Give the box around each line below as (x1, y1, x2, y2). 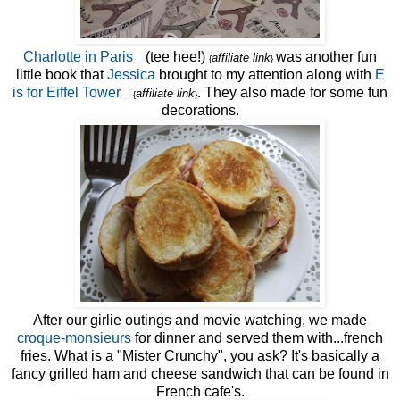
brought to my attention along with (154, 67, 375, 83)
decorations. (161, 103, 239, 119)
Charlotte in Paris (23, 49, 133, 65)
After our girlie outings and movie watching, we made (33, 312, 367, 329)
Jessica (106, 67, 155, 83)
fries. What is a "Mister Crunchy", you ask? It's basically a (21, 348, 379, 364)
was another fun (276, 49, 377, 65)
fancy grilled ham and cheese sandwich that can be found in (11, 366, 389, 382)
